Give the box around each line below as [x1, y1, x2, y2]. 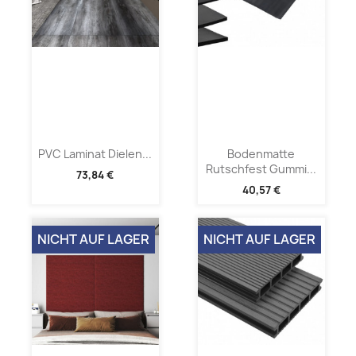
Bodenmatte [227, 145, 295, 161]
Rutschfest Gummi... [206, 161, 316, 176]
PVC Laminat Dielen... [38, 145, 152, 161]
